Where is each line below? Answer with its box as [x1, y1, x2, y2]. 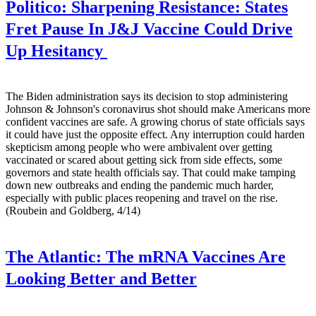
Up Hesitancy [6, 42, 107, 61]
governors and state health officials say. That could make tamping [6, 166, 296, 179]
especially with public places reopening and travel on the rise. [6, 192, 278, 205]
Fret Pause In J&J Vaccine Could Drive [6, 20, 293, 39]
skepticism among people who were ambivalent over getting [6, 141, 272, 154]
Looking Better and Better [6, 269, 197, 288]
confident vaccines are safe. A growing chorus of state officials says [6, 116, 305, 128]
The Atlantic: [6, 247, 102, 266]
